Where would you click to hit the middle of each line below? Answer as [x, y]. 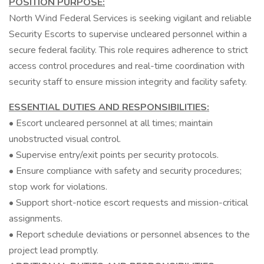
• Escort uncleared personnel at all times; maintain [111, 123]
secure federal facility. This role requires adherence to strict [128, 50]
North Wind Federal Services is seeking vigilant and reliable [130, 18]
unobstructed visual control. [65, 139]
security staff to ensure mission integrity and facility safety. [128, 82]
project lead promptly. [54, 250]
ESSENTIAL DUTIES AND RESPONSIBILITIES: [109, 107]
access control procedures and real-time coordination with [127, 66]
